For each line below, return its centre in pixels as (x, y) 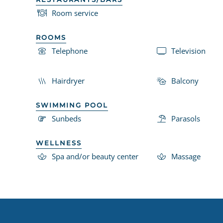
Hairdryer (68, 80)
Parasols (186, 118)
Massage (186, 156)
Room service (75, 13)
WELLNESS (59, 143)
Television (188, 51)
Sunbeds (66, 118)
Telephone (70, 51)
